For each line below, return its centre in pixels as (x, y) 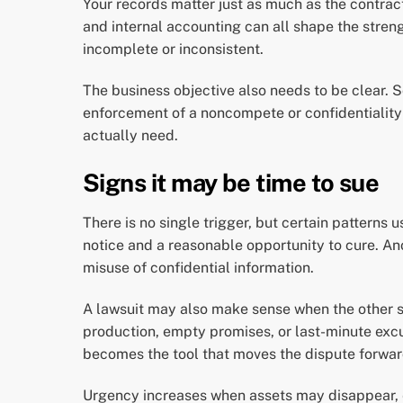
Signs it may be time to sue (231, 182)
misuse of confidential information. (198, 268)
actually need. (130, 136)
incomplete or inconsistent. (173, 49)
